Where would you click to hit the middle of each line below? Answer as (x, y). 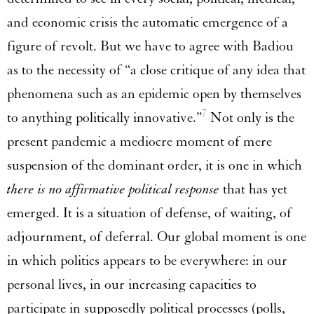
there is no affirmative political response (113, 189)
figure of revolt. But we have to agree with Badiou (150, 46)
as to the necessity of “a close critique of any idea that (156, 70)
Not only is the (251, 117)
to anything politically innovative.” (104, 117)
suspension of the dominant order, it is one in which (155, 165)
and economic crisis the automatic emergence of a (148, 22)
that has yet (253, 189)
